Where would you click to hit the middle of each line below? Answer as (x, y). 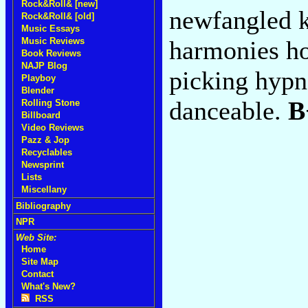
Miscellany (44, 189)
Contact (37, 274)
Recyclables (47, 152)
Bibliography (43, 206)
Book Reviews (51, 53)
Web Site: (36, 238)
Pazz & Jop (45, 140)
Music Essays (51, 29)
